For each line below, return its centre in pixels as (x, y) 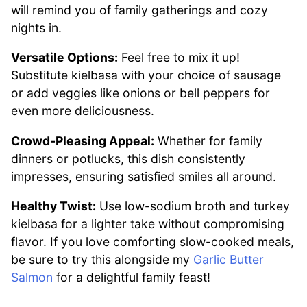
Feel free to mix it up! (179, 58)
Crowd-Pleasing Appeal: (83, 140)
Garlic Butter (229, 260)
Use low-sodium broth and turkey (193, 206)
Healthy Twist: (53, 206)
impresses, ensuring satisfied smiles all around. (144, 176)
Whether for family (208, 140)
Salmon (32, 278)
